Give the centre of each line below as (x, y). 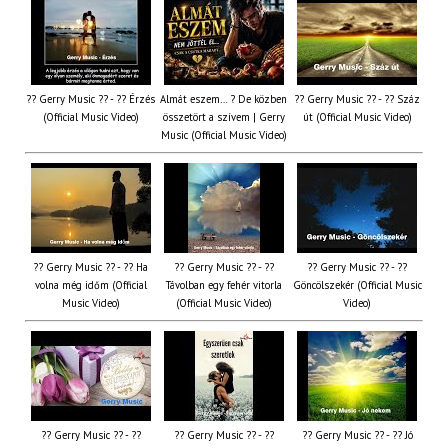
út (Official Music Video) (357, 117)
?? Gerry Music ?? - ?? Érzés (90, 99)
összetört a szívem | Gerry (223, 117)
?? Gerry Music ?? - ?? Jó (357, 435)
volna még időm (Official (90, 285)
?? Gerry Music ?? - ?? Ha (90, 267)
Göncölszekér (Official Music (357, 285)
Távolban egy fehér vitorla (223, 285)
